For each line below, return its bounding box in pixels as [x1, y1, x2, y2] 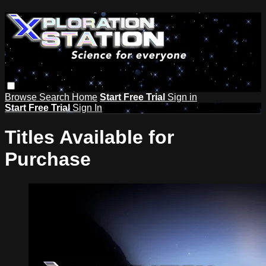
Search [39, 91, 72, 102]
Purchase [5, 148, 91, 170]
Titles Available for [5, 126, 174, 148]
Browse [5, 91, 39, 102]
